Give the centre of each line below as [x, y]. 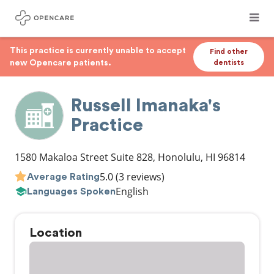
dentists [229, 62]
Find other [229, 51]
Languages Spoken [71, 191]
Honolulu [179, 157]
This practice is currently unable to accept [98, 51]
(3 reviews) [139, 177]
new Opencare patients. [61, 63]
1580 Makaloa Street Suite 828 [84, 157]
